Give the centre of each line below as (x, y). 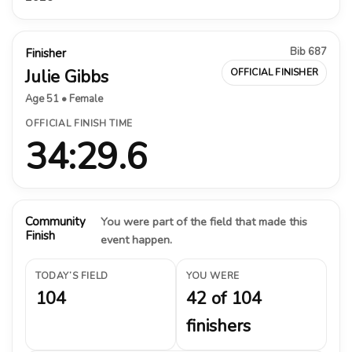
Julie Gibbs (67, 77)
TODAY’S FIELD (72, 275)
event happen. (136, 239)
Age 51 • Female (64, 99)
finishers (218, 326)
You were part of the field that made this (203, 221)
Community (55, 221)
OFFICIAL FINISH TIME (79, 123)
